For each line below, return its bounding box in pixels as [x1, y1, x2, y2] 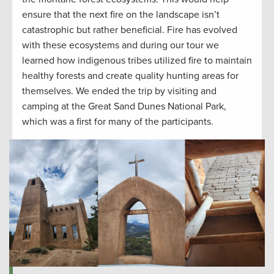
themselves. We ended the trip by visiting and [22, 84, 217, 97]
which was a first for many [22, 115, 131, 128]
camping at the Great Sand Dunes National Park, [22, 100, 226, 113]
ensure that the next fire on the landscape [22, 8, 202, 21]
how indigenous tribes [54, 54, 154, 67]
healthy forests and [22, 69, 103, 82]
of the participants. [131, 115, 213, 128]
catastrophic [22, 23, 74, 36]
